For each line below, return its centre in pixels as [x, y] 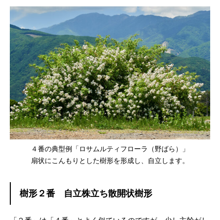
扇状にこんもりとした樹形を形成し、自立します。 [110, 161]
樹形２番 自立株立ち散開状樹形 [86, 194]
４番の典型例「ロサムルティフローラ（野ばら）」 [110, 149]
